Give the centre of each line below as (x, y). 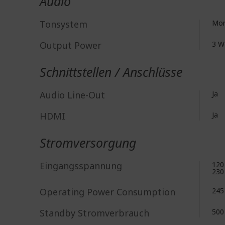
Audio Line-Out (72, 95)
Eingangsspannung (81, 166)
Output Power (71, 45)
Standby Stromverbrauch (94, 213)
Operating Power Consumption (107, 192)
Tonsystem (64, 24)
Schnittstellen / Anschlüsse (111, 72)
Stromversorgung (88, 143)
